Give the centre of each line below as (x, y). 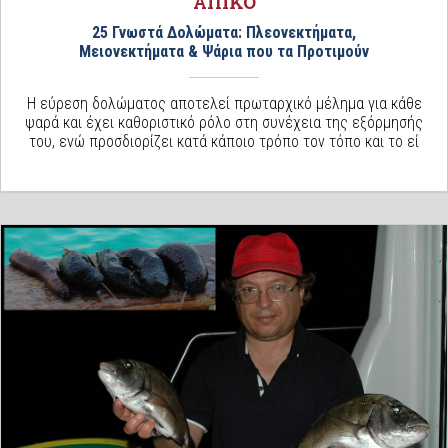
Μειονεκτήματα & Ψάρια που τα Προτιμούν (224, 51)
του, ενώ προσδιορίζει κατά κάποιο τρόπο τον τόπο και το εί (224, 141)
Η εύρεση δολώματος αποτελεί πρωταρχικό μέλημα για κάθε (224, 103)
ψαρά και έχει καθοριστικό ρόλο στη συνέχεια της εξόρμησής (224, 122)
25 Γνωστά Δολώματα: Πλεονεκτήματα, (224, 32)
